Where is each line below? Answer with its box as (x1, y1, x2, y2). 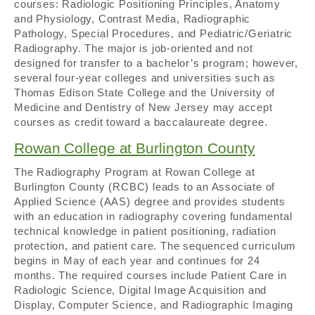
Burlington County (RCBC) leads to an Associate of (14, 180, 276, 193)
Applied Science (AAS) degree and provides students (14, 195, 285, 207)
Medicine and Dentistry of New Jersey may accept (14, 101, 273, 114)
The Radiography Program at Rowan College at (14, 165, 255, 178)
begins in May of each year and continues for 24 (14, 254, 260, 266)
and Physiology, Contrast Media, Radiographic (14, 13, 251, 25)
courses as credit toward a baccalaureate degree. (14, 116, 268, 129)
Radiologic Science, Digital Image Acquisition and (14, 283, 267, 296)
